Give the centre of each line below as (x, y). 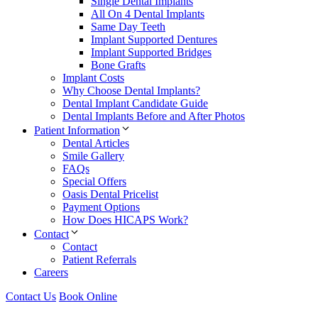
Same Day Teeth (128, 26)
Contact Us (31, 296)
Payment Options (101, 207)
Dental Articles (96, 143)
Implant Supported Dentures (154, 39)
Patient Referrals (99, 259)
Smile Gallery (93, 155)
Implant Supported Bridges (151, 52)
